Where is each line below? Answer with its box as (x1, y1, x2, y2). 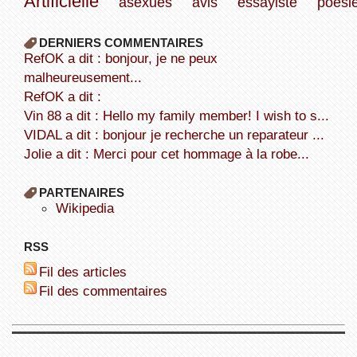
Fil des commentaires (46, 282, 167, 299)
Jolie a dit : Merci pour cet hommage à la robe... (30, 145, 309, 162)
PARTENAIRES (38, 185, 124, 199)
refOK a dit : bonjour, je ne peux (23, 49, 33, 66)
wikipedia (68, 199, 114, 216)
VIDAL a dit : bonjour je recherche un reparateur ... (32, 126, 324, 143)
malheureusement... (23, 69, 142, 85)
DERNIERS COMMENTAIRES (38, 35, 203, 49)
